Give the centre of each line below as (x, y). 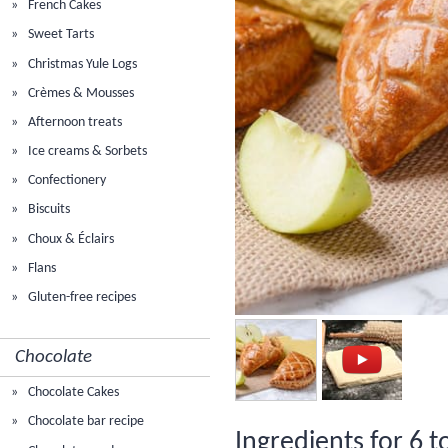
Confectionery (66, 181)
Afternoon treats (74, 122)
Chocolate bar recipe (85, 422)
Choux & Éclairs (70, 239)
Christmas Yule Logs (81, 64)
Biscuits (48, 210)
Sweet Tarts (60, 35)
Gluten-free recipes (81, 298)
